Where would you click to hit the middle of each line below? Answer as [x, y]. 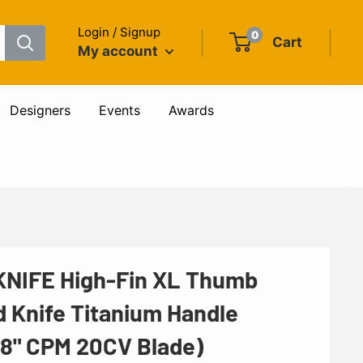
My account [120, 51]
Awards [191, 110]
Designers [40, 110]
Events [120, 110]
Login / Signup [119, 32]
